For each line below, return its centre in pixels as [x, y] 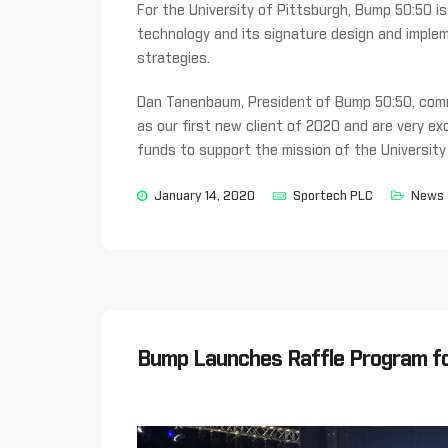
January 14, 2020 [204, 196]
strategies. [173, 58]
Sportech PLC [333, 196]
